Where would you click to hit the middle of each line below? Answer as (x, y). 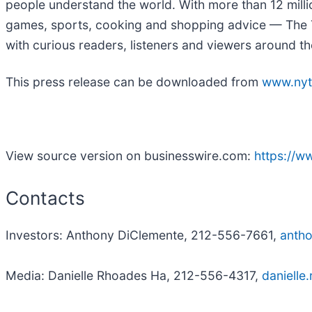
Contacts (45, 197)
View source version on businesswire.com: (130, 155)
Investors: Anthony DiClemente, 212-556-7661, (143, 235)
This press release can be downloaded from (134, 81)
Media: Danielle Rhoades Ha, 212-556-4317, (134, 276)
